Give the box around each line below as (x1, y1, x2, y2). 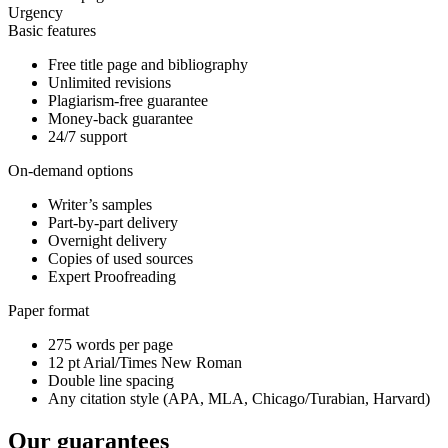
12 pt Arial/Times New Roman (48, 354, 242, 372)
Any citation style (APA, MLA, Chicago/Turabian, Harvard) (48, 390, 430, 408)
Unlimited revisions (48, 74, 171, 92)
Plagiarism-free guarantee (48, 92, 208, 110)
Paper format (8, 302, 89, 320)
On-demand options (8, 162, 133, 180)
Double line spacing (48, 372, 174, 390)
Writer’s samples (48, 196, 152, 214)
